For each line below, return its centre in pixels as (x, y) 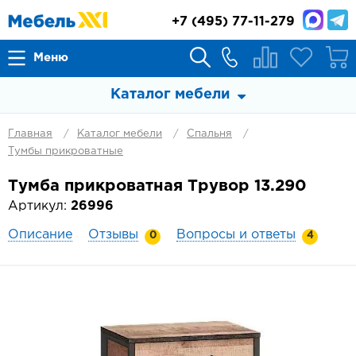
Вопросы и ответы (236, 235)
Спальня (209, 134)
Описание (40, 235)
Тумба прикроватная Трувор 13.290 (157, 186)
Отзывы (113, 235)
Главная (30, 134)
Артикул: (39, 206)
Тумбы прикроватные (66, 151)
